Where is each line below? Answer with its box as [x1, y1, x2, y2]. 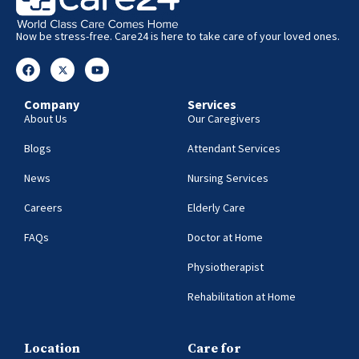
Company [24, 96, 79, 113]
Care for [188, 341, 241, 357]
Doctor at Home [188, 230, 263, 245]
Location [24, 341, 80, 357]
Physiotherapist [188, 260, 264, 275]
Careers [24, 200, 63, 216]
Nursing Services [188, 171, 268, 186]
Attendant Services [188, 141, 280, 156]
